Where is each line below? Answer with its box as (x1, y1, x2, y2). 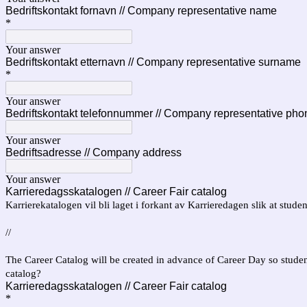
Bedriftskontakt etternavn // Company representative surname (5, 56, 301, 68)
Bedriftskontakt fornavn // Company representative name (5, 5, 277, 16)
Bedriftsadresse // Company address (5, 147, 182, 158)
